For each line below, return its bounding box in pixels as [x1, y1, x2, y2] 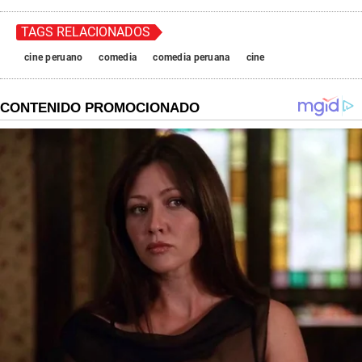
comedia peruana [153, 52, 230, 64]
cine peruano [24, 52, 83, 64]
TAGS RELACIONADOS [21, 24, 150, 40]
